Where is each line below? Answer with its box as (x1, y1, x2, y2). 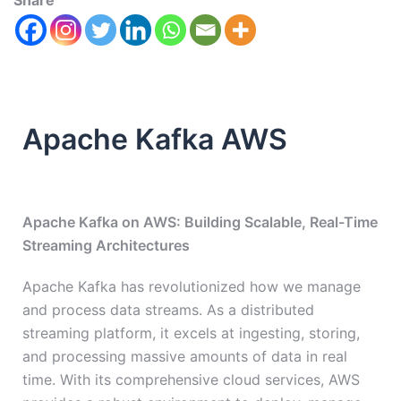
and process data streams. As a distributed (22, 301, 314, 320)
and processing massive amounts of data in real (22, 347, 347, 366)
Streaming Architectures (22, 236, 190, 255)
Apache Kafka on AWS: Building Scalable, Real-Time (22, 213, 378, 232)
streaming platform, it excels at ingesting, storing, (22, 324, 360, 343)
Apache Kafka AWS (22, 122, 287, 158)
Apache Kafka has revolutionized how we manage (22, 277, 361, 296)
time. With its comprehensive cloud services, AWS (22, 371, 360, 389)
